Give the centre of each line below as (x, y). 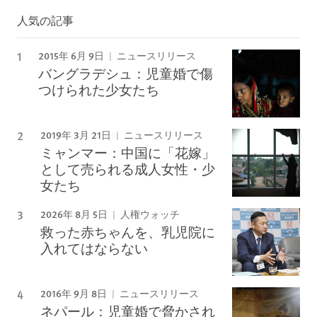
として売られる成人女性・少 (128, 169)
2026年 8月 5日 (74, 214)
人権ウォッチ (149, 215)
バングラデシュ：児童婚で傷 (126, 73)
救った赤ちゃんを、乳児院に (128, 232)
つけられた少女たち (99, 90)
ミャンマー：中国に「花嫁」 (128, 152)
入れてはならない (94, 248)
